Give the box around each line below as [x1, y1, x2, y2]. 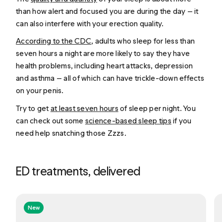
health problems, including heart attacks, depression [16, 61, 193, 71]
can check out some [16, 115, 85, 125]
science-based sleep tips [85, 115, 171, 125]
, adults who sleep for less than [91, 36, 195, 46]
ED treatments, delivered [16, 164, 140, 179]
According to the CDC [16, 36, 92, 46]
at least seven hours [50, 103, 118, 113]
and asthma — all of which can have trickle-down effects [16, 73, 204, 83]
